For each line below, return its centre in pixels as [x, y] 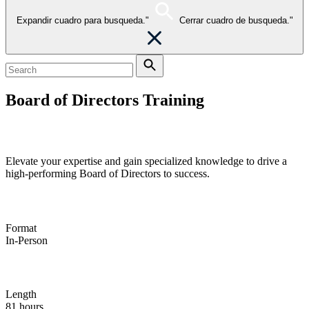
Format [21, 228]
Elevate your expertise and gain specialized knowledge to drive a [146, 161]
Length [21, 294]
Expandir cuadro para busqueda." [82, 20]
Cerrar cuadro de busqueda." [236, 20]
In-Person [27, 240]
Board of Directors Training [105, 100]
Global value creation [62, 137]
